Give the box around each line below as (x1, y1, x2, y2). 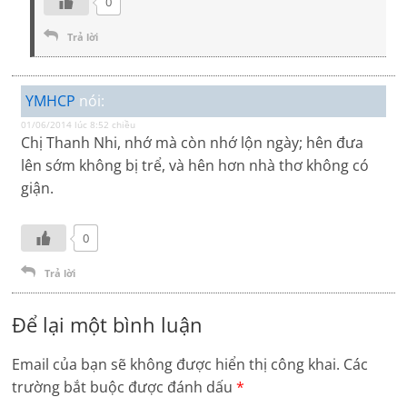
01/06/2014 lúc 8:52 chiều (21, 118, 136, 132)
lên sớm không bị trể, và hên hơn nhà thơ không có (21, 155, 370, 176)
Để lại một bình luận (12, 311, 203, 339)
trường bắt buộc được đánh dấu (12, 377, 237, 398)
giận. (21, 178, 55, 199)
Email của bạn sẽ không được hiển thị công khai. (12, 354, 341, 375)
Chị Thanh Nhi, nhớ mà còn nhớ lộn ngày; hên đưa (21, 133, 364, 154)
